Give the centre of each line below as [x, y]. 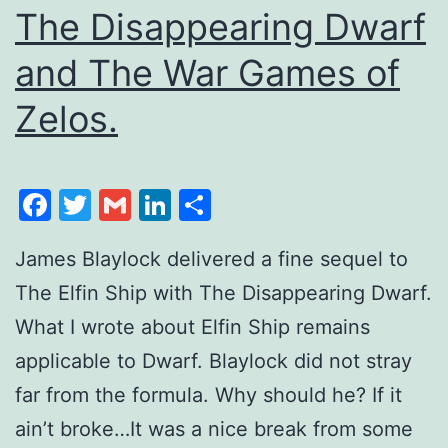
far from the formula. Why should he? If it [208, 394]
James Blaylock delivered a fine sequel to [211, 258]
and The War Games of [207, 73]
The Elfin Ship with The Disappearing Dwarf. [223, 292]
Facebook [125, 204]
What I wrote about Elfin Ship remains [192, 326]
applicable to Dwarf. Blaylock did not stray [213, 360]
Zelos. [66, 119]
